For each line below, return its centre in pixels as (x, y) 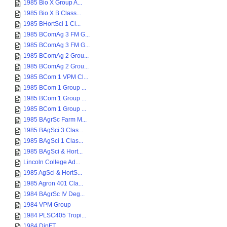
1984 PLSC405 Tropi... (55, 215)
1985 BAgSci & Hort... (53, 152)
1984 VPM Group (47, 205)
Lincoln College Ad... (52, 162)
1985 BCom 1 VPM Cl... (56, 77)
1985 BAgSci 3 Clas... (53, 130)
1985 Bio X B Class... (52, 13)
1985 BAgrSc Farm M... (55, 120)
